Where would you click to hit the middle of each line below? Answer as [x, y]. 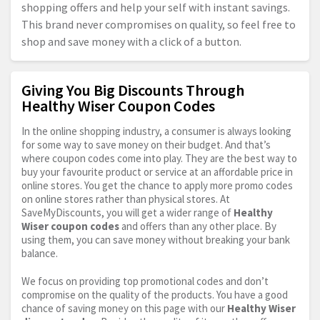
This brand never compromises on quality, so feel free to [159, 24]
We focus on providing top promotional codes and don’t [145, 281]
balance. [40, 253]
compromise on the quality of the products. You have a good [155, 294]
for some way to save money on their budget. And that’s [146, 144]
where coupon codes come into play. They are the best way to [159, 158]
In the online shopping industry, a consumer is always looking [156, 131]
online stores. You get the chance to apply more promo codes [157, 185]
